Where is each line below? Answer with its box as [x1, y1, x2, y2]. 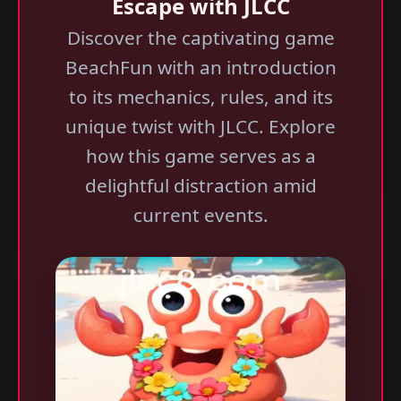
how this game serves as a [85, 143, 316, 168]
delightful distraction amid [84, 173, 317, 198]
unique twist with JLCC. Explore [65, 114, 336, 139]
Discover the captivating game [66, 25, 335, 50]
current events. [132, 202, 269, 227]
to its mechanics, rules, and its [68, 84, 333, 109]
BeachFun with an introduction [64, 55, 337, 80]
